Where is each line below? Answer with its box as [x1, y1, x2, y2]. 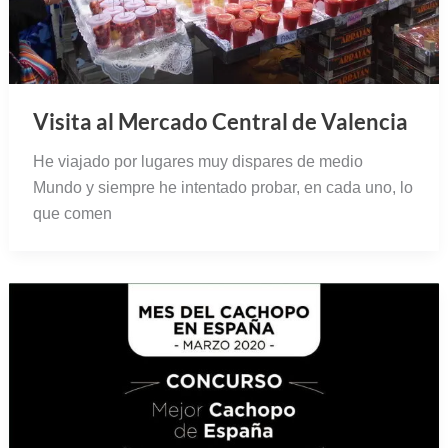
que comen [32, 205, 112, 223]
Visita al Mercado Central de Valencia [32, 108, 408, 136]
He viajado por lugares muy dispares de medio [32, 153, 363, 171]
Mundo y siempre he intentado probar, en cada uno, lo [32, 179, 413, 197]
